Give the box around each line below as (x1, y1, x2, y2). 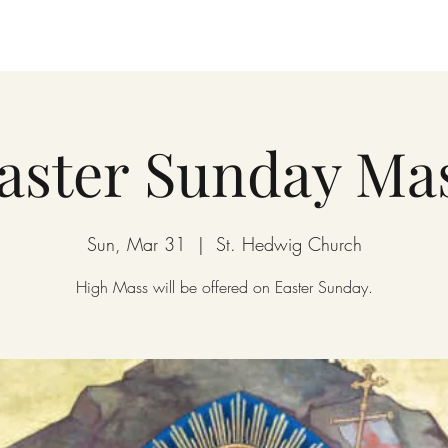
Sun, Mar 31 (86, 232, 186, 256)
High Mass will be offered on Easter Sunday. (75, 276, 373, 298)
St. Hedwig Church (215, 232, 362, 256)
